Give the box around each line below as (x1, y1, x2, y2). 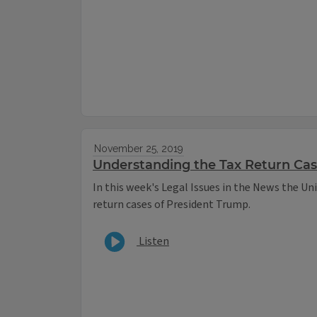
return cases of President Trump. (93, 197, 250, 213)
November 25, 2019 (93, 143, 183, 155)
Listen (137, 233, 169, 249)
